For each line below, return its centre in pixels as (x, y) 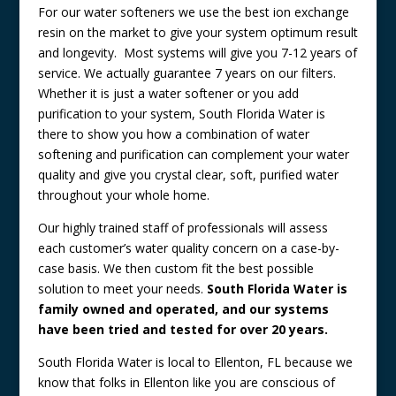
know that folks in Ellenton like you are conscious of (186, 383)
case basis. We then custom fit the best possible (175, 269)
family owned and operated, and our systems (183, 309)
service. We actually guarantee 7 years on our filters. (187, 73)
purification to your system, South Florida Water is (181, 114)
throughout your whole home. (123, 195)
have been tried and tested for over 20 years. (183, 330)
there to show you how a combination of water (173, 134)
